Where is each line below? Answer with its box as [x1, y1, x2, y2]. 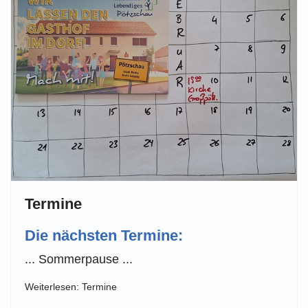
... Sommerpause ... [25, 252, 133, 266]
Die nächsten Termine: [25, 226, 183, 244]
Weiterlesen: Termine [25, 280, 117, 292]
